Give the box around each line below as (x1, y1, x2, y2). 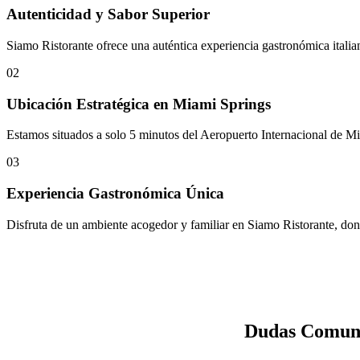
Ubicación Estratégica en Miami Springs (6, 95, 271, 112)
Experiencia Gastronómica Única (6, 185, 224, 202)
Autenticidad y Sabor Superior (6, 6, 210, 23)
